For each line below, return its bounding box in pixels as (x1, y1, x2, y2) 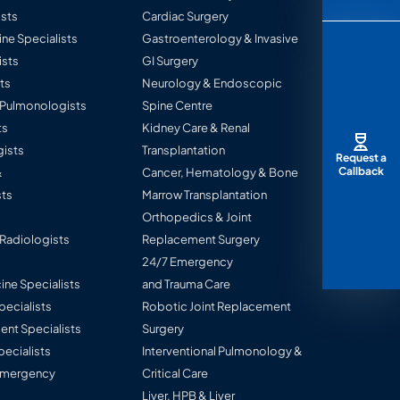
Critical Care (142, 366, 209, 381)
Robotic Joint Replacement (142, 299, 292, 314)
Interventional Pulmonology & (142, 344, 304, 359)
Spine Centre (142, 98, 213, 113)
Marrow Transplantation (142, 187, 268, 203)
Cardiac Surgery (142, 9, 229, 24)
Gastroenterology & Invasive (142, 31, 299, 46)
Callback (337, 163, 384, 178)
